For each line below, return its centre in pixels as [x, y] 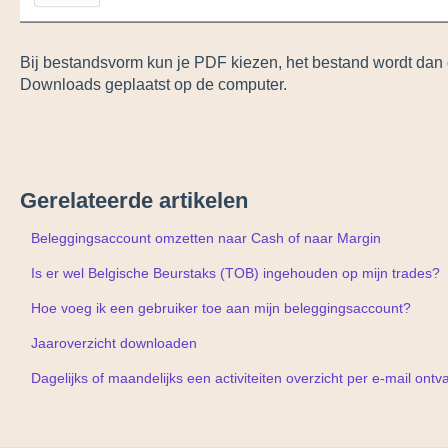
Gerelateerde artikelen [133, 201]
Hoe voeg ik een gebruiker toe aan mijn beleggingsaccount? [220, 308]
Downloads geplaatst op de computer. [153, 84]
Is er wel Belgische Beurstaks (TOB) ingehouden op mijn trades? [235, 273]
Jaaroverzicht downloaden [113, 343]
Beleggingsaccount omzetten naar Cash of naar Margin [205, 238]
